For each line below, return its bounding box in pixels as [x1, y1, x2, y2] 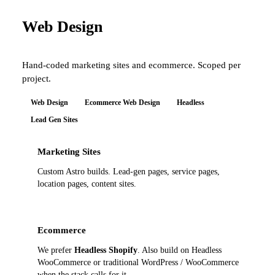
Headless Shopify [74, 245, 137, 255]
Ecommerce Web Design [84, 98, 160, 107]
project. [22, 72, 51, 83]
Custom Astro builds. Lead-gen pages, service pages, [37, 166, 220, 176]
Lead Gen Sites [30, 115, 78, 125]
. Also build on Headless [137, 245, 222, 255]
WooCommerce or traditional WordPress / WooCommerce [37, 257, 239, 267]
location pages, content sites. [37, 179, 136, 188]
